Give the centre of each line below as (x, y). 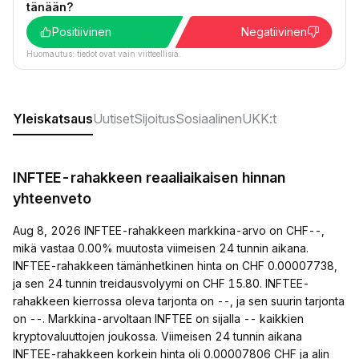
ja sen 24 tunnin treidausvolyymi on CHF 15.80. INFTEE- (161, 283)
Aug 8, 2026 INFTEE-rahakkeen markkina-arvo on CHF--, (169, 230)
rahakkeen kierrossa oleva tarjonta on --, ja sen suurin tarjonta (179, 301)
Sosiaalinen (209, 119)
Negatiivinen (274, 32)
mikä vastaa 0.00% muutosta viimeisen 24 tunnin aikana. (161, 248)
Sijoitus (155, 119)
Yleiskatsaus (53, 119)
